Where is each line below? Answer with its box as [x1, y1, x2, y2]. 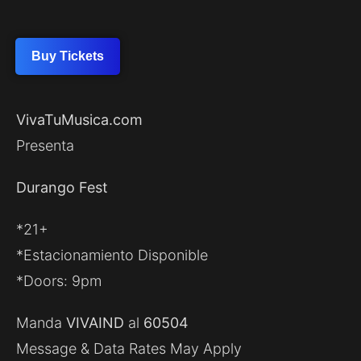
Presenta [16, 137, 74, 155]
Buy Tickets [31, 49, 104, 64]
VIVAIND [66, 314, 128, 332]
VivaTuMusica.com [16, 111, 143, 129]
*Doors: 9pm [16, 272, 102, 290]
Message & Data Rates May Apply [16, 340, 242, 358]
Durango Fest [16, 179, 108, 197]
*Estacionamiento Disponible [16, 247, 208, 264]
